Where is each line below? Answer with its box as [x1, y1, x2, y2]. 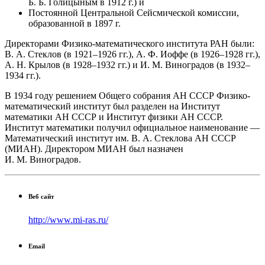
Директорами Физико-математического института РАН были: [5, 38, 254, 49]
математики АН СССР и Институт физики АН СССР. [5, 111, 223, 122]
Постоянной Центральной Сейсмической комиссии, [28, 7, 239, 18]
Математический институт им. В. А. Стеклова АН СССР [5, 132, 236, 143]
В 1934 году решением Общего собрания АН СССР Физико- [5, 90, 250, 101]
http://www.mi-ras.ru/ [28, 214, 108, 225]
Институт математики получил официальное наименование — [5, 122, 260, 132]
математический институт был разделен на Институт [5, 101, 220, 111]
